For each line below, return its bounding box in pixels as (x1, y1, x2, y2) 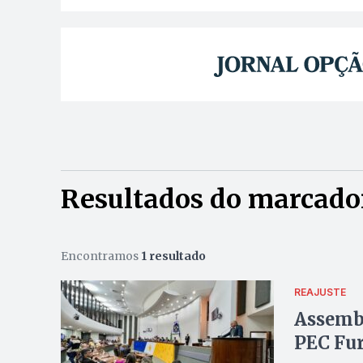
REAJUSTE (293, 285, 346, 298)
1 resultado (140, 249, 206, 264)
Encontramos (60, 249, 141, 264)
